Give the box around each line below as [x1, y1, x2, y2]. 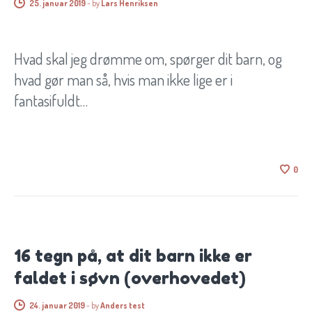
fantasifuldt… [14, 90, 88, 110]
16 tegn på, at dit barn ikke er [14, 245, 252, 266]
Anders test [100, 299, 145, 311]
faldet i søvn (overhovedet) [14, 267, 246, 288]
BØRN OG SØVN [39, 188, 100, 199]
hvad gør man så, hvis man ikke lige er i [14, 69, 233, 89]
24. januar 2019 [29, 299, 85, 311]
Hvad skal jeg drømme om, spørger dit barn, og [14, 48, 282, 68]
